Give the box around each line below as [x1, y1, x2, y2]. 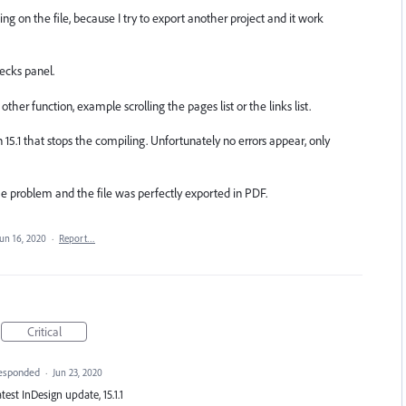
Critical [26, 323, 62, 340]
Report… [59, 231, 95, 245]
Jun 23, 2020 [52, 365, 102, 379]
